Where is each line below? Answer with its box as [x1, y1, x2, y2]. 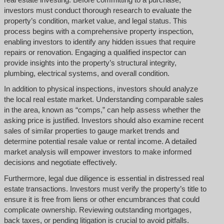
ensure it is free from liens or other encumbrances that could [3, 194, 199, 203]
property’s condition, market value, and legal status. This [3, 16, 187, 25]
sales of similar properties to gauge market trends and [3, 126, 179, 135]
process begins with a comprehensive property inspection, [3, 26, 193, 35]
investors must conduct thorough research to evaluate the [3, 5, 191, 14]
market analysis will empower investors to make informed [3, 147, 191, 156]
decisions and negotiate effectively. [3, 158, 117, 167]
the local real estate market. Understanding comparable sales [3, 95, 203, 104]
